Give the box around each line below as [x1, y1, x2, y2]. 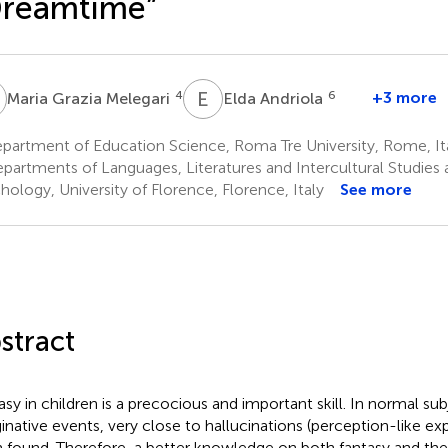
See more [339, 179, 412, 199]
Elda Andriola [222, 88, 327, 108]
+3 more [371, 87, 437, 107]
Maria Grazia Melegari [6, 88, 174, 108]
